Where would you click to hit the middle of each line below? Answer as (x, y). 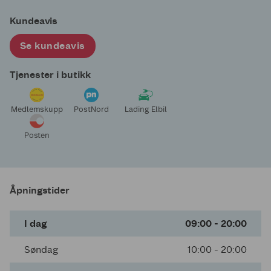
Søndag (41, 250)
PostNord (91, 109)
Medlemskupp (37, 109)
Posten (37, 135)
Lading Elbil (146, 109)
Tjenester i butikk (50, 75)
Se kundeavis (53, 46)
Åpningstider (40, 191)
